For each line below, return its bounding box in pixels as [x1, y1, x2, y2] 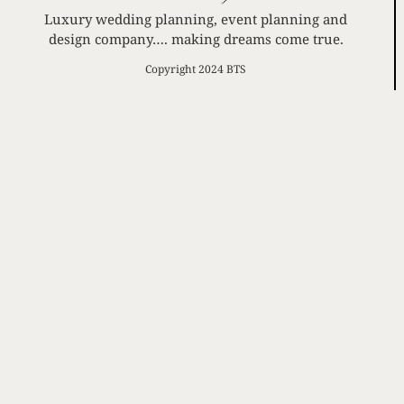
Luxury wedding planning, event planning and [44, 9, 348, 28]
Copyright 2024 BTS [145, 61, 247, 77]
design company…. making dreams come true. [48, 29, 344, 48]
